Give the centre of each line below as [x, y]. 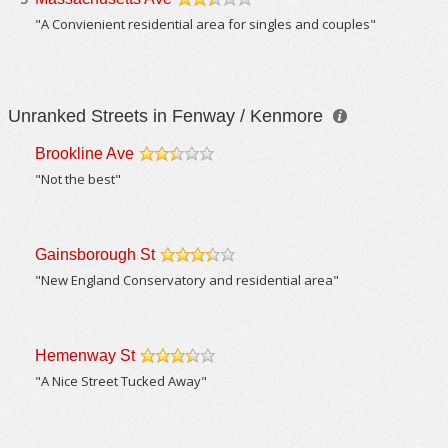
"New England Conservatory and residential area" [187, 280]
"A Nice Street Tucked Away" [121, 381]
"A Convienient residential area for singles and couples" [206, 24]
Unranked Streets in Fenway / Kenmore [168, 116]
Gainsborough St [95, 254]
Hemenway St [85, 355]
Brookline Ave [85, 153]
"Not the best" [78, 179]
